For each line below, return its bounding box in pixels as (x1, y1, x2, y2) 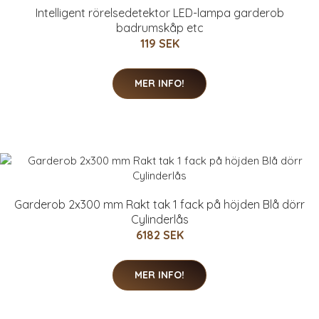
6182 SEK (135, 227, 184, 242)
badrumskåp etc (115, 20, 204, 35)
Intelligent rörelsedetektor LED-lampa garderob (35, 5, 284, 20)
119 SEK (140, 36, 179, 51)
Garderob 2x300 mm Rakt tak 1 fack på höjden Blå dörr (14, 197, 305, 211)
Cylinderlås (130, 211, 189, 226)
